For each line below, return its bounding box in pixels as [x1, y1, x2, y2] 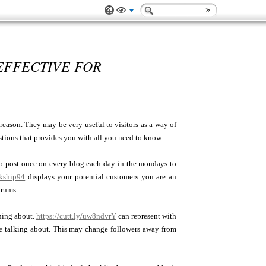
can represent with [116, 211, 176, 220]
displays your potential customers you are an [25, 172, 177, 181]
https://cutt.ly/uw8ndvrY [36, 211, 116, 220]
